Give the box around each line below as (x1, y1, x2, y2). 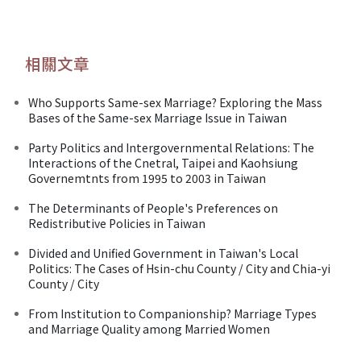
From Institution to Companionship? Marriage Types (28, 305, 317, 322)
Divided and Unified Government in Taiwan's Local (28, 244, 298, 261)
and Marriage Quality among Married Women (28, 320, 270, 337)
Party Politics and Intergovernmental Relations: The (28, 139, 314, 156)
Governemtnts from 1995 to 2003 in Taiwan (28, 169, 266, 186)
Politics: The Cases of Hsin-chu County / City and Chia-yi (28, 259, 330, 276)
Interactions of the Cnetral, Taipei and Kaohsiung (28, 154, 298, 171)
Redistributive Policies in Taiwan (28, 214, 205, 231)
